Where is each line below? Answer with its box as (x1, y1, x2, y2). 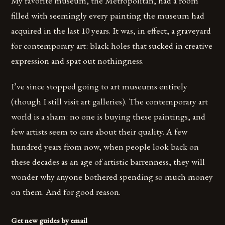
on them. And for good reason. (11, 186, 121, 198)
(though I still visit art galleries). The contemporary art (11, 95, 208, 107)
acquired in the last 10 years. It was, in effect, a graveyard (11, 25, 211, 37)
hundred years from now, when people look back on (11, 141, 199, 153)
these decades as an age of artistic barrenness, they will (11, 156, 205, 168)
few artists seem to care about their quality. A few (11, 126, 188, 138)
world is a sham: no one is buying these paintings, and (11, 110, 206, 123)
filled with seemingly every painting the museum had (11, 10, 205, 22)
